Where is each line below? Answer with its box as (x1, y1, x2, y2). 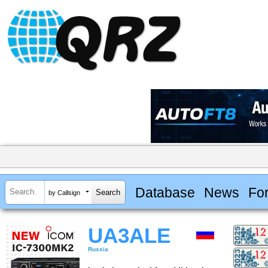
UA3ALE (88, 224, 170, 248)
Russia (88, 246, 108, 253)
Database (135, 184, 195, 200)
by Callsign (48, 188, 80, 196)
